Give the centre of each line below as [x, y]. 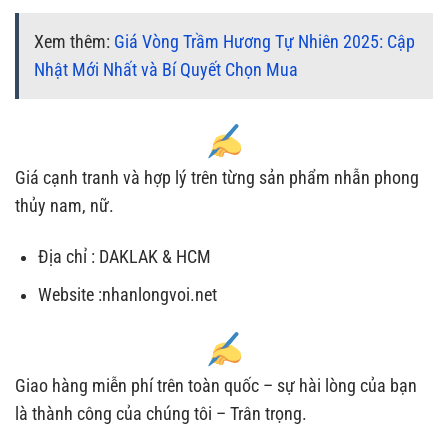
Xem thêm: [74, 41]
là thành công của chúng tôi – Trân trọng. [161, 413]
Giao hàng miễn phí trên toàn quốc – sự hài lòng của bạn [216, 385]
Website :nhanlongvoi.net [127, 295]
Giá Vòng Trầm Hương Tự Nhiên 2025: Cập [264, 41]
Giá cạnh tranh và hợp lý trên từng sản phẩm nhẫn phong [217, 177]
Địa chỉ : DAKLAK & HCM [124, 256]
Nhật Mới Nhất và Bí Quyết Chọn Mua [166, 69]
